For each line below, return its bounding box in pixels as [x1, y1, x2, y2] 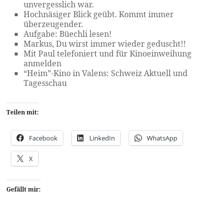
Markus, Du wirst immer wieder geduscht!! [24, 38, 186, 49]
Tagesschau [24, 78, 67, 88]
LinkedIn [89, 134, 115, 142]
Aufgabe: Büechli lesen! [24, 28, 112, 39]
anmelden [24, 58, 62, 69]
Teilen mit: [6, 108, 39, 116]
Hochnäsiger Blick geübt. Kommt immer [24, 9, 174, 20]
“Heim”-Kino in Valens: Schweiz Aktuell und [24, 68, 188, 79]
